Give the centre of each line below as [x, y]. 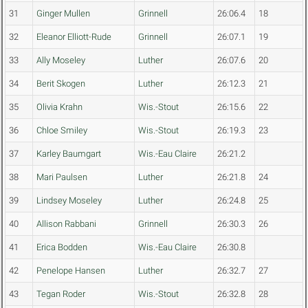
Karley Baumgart [69, 154]
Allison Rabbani [66, 224]
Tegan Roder [61, 294]
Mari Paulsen [62, 177]
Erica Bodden [62, 247]
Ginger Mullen [63, 14]
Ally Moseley [61, 60]
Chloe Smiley [62, 131]
